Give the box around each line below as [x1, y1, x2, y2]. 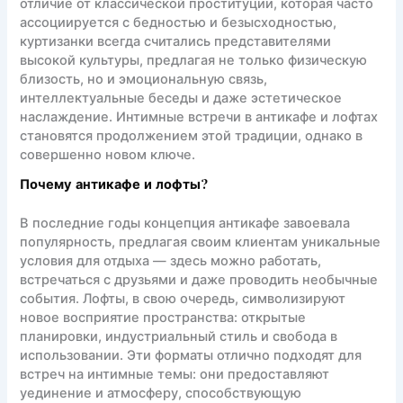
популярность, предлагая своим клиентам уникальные [20, 233, 381, 250]
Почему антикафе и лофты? [20, 178, 210, 193]
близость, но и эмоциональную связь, [20, 70, 268, 87]
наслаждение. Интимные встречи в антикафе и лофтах [20, 108, 379, 125]
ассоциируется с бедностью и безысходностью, [20, 13, 337, 31]
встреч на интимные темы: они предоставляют [20, 365, 330, 382]
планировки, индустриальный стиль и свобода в [20, 327, 338, 345]
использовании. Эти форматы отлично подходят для [20, 346, 363, 363]
